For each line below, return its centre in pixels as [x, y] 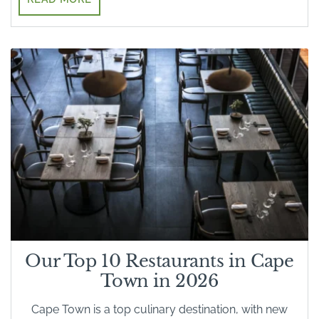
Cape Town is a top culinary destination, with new [159, 310]
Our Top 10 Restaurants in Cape [159, 261]
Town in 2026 [159, 281]
